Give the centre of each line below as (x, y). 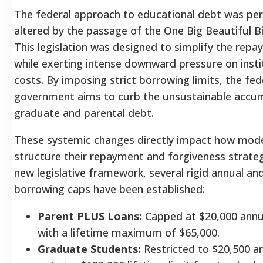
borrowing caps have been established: (109, 189)
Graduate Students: (89, 249)
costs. (29, 80)
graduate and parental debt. (84, 112)
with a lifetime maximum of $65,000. (129, 232)
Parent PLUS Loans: (90, 216)
